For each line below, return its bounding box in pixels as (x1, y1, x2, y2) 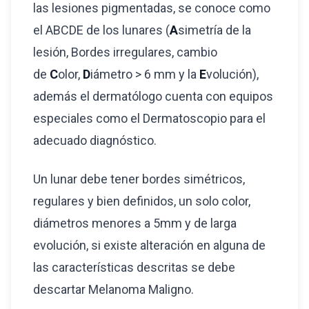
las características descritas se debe (33, 260, 235, 275)
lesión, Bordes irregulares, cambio (33, 45, 217, 59)
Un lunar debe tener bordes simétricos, (33, 172, 245, 186)
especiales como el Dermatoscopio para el (33, 111, 266, 126)
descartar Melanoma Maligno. (33, 282, 197, 297)
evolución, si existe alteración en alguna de (33, 238, 266, 252)
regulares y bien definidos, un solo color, (33, 194, 250, 208)
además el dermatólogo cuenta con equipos (33, 89, 273, 103)
